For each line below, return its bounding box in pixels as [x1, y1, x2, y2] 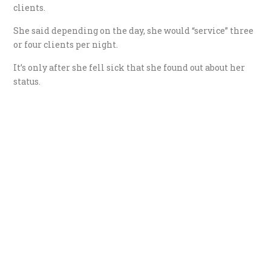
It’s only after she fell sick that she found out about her [13, 61, 246, 73]
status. [13, 75, 41, 87]
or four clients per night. [13, 38, 119, 50]
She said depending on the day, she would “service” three [13, 24, 254, 36]
